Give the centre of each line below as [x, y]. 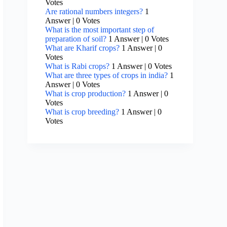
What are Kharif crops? [83, 48]
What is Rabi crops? [78, 66]
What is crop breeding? [82, 112]
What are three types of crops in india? [107, 75]
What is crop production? [86, 94]
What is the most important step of [100, 30]
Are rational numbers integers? [94, 12]
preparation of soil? [76, 39]
